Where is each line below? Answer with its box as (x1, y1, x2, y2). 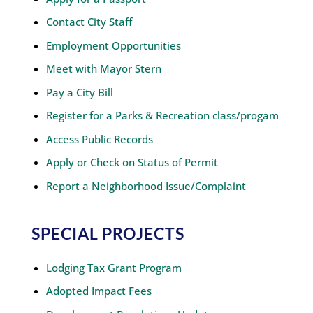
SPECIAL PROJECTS (31, 223, 184, 243)
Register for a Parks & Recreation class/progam (45, 108, 279, 123)
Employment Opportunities (45, 38, 181, 52)
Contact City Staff (45, 15, 132, 29)
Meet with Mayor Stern (45, 61, 161, 76)
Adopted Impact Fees (45, 284, 152, 298)
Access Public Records (45, 131, 153, 146)
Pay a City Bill (45, 85, 113, 99)
